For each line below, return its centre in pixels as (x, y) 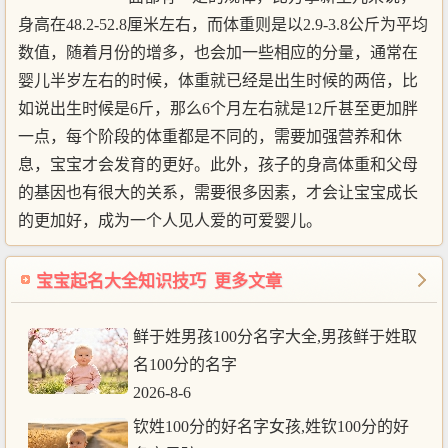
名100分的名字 (185, 364)
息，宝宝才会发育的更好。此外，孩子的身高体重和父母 (218, 164)
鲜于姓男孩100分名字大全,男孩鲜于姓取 (275, 336)
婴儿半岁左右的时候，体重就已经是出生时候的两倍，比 (218, 80)
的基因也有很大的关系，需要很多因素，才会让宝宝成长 (218, 192)
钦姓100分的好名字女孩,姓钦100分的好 (271, 426)
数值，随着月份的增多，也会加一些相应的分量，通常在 (218, 52)
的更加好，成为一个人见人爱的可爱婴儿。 (170, 220)
